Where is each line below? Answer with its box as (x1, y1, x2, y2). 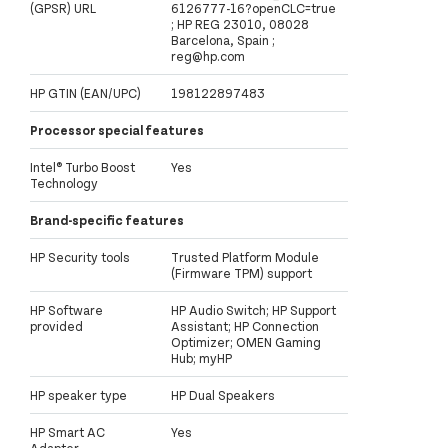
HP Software (30, 301, 103, 318)
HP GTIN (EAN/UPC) (30, 84, 141, 101)
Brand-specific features (30, 211, 184, 228)
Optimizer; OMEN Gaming (171, 333, 321, 350)
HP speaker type (30, 386, 127, 403)
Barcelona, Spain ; (171, 31, 275, 48)
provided (30, 317, 83, 334)
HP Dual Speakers (171, 386, 275, 403)
